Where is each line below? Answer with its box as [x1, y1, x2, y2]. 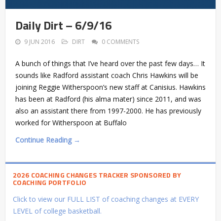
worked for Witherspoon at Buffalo [15, 117, 127, 127]
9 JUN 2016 [24, 37, 55, 46]
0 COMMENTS [102, 37, 139, 46]
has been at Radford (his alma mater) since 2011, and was [15, 94, 201, 104]
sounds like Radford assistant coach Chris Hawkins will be [15, 70, 198, 80]
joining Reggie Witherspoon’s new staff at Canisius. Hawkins [15, 82, 206, 92]
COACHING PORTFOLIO [13, 177, 87, 187]
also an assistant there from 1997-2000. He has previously [15, 106, 201, 115]
